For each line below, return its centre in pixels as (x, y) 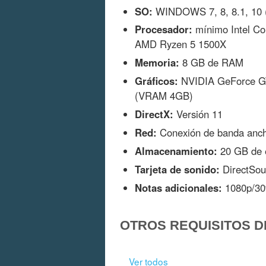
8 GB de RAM (211, 63)
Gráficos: (156, 81)
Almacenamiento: (176, 151)
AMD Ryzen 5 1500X (180, 44)
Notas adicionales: (178, 187)
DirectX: (154, 114)
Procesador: (164, 29)
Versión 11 (198, 114)
